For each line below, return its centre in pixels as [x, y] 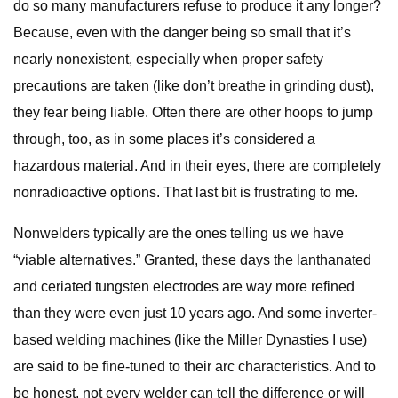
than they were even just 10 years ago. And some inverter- [195, 313]
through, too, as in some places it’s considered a [164, 139]
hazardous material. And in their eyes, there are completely [197, 166]
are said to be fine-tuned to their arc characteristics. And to [195, 366]
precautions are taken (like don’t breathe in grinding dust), [194, 86]
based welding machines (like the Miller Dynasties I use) [190, 340]
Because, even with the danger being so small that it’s [182, 32]
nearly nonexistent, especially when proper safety [168, 59]
